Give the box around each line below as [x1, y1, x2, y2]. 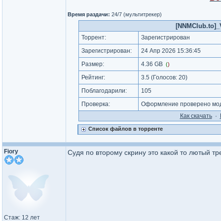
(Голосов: [149, 74, 179, 81]
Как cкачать [180, 112, 212, 119]
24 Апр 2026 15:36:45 [139, 47, 201, 54]
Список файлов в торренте [88, 126, 163, 132]
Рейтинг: [79, 74, 107, 81]
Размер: [79, 61, 106, 68]
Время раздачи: [68, 11, 110, 17]
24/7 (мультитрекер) [110, 11, 162, 17]
